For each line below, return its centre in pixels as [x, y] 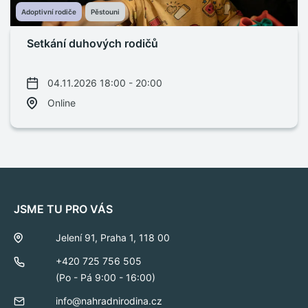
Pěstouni [105, 12]
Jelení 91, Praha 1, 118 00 [113, 238]
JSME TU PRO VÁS [63, 209]
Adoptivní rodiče [49, 12]
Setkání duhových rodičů [92, 43]
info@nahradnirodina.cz [109, 301]
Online [61, 103]
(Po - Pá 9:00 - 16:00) [106, 277]
